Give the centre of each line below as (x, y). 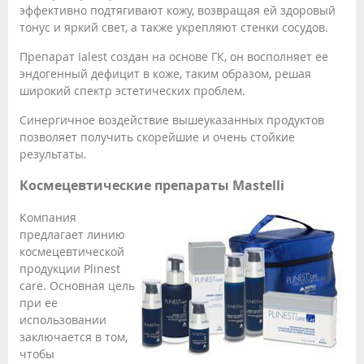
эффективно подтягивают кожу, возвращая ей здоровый (178, 10)
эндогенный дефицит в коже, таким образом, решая (165, 73)
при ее (39, 302)
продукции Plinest (70, 268)
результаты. (53, 154)
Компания (48, 217)
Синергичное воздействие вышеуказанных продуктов (172, 119)
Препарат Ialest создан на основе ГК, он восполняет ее (174, 56)
